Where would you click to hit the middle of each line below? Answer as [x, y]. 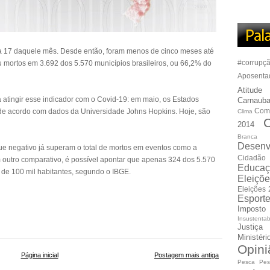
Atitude [250, 90]
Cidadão [252, 158]
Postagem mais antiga [187, 255]
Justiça [250, 227]
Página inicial [39, 255]
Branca [247, 137]
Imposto [252, 209]
